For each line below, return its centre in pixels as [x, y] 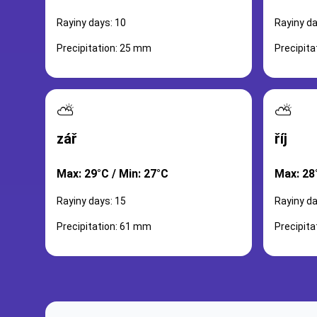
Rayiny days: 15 [91, 201]
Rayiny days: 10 [91, 23]
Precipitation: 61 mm [104, 226]
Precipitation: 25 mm [104, 48]
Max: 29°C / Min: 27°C [113, 174]
